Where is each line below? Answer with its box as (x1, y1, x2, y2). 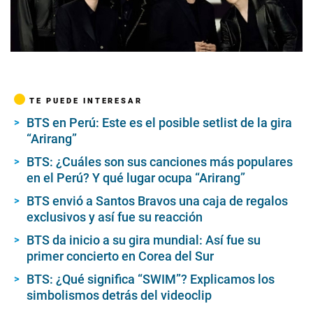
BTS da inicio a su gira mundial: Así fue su (27, 233, 261, 248)
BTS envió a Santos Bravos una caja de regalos (27, 194, 288, 209)
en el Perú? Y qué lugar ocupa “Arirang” (27, 170, 245, 186)
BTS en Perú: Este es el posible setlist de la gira (27, 115, 292, 131)
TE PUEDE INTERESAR (29, 96, 143, 106)
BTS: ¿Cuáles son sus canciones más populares (27, 154, 293, 170)
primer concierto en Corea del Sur (27, 249, 214, 264)
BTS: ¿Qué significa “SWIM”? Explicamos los (27, 272, 275, 287)
